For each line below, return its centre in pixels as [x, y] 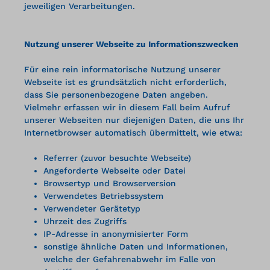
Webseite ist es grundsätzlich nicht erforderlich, [125, 82]
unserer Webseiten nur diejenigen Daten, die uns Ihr [134, 120]
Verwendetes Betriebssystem [103, 196]
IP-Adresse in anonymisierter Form [116, 234]
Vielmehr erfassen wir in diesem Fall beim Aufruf [127, 107]
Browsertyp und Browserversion [110, 183]
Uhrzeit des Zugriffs [85, 221]
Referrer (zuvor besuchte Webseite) [117, 158]
